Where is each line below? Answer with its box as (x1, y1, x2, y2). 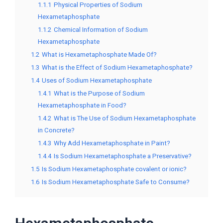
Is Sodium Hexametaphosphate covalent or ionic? (42, 165, 187, 173)
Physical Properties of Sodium (54, 1, 142, 8)
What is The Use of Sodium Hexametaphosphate (54, 114, 196, 122)
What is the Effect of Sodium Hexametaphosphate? (42, 64, 193, 71)
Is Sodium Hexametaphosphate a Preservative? (54, 152, 192, 160)
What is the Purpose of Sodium (54, 90, 145, 97)
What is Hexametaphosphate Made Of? (42, 51, 157, 58)
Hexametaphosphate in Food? (38, 102, 126, 109)
